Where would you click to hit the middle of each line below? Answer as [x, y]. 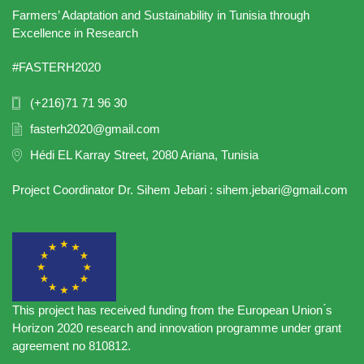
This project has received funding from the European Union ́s [172, 310]
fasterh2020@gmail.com [95, 129]
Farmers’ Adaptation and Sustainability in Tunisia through [161, 15]
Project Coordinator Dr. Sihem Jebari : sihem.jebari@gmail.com [180, 190]
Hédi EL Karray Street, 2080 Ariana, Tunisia [144, 155]
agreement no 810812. [71, 346]
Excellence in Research [75, 32]
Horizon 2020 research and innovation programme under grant [177, 328]
